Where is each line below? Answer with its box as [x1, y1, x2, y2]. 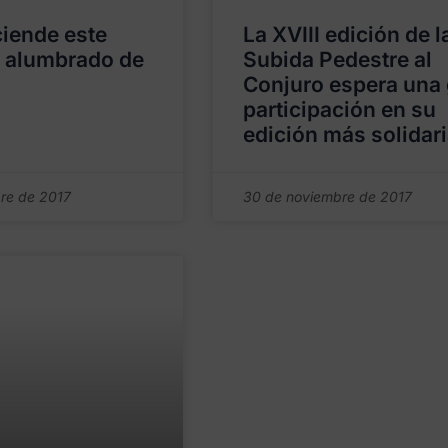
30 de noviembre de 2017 [242, 187, 412, 205]
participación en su [242, 96, 436, 122]
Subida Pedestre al [242, 46, 432, 72]
